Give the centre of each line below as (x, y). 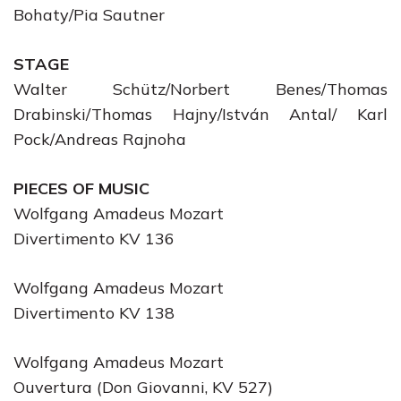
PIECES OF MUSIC (81, 188)
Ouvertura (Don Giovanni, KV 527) (143, 387)
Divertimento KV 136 (94, 239)
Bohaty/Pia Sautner (89, 15)
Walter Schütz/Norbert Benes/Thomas (200, 89)
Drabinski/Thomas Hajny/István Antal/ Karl (200, 114)
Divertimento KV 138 (94, 313)
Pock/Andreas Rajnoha (100, 139)
